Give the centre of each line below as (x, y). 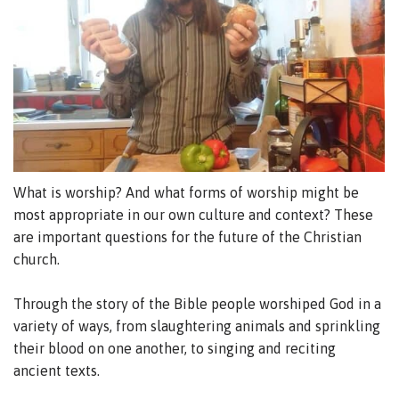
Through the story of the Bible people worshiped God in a (197, 303)
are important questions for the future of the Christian (187, 236)
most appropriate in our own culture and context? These (193, 214)
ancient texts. (57, 370)
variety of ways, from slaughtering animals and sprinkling (197, 326)
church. (37, 259)
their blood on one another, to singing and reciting (175, 348)
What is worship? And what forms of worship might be (186, 192)
